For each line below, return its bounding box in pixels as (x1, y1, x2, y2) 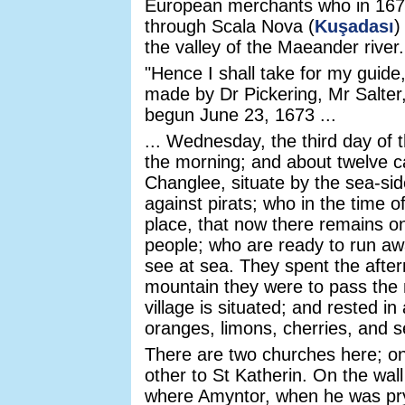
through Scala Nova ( (145, 16, 315, 36)
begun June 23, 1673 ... (145, 105, 336, 125)
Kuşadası (315, 16, 394, 36)
